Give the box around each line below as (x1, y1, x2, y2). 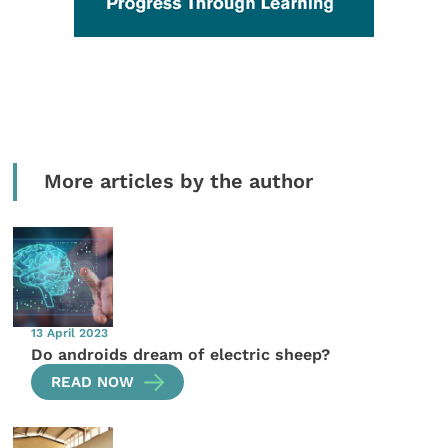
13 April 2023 (31, 325, 109, 340)
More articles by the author (43, 169, 313, 193)
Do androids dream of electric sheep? (31, 344, 331, 364)
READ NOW (51, 372, 135, 391)
